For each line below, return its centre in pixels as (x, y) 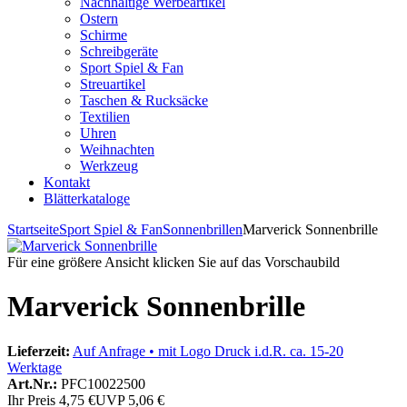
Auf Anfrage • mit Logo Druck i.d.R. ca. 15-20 (208, 351)
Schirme (104, 35)
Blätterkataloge (87, 199)
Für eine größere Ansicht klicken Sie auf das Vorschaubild (174, 262)
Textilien (105, 117)
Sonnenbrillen (203, 229)
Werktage (35, 367)
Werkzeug (109, 166)
